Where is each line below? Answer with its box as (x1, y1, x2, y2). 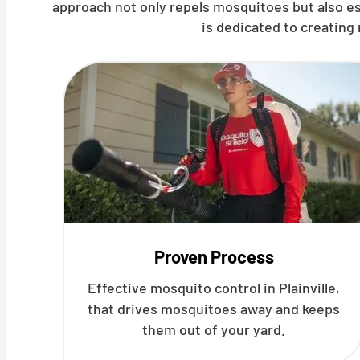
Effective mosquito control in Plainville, (88, 279, 341, 297)
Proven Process (153, 246, 274, 267)
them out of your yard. (142, 321, 286, 338)
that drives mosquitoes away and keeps (88, 300, 341, 317)
